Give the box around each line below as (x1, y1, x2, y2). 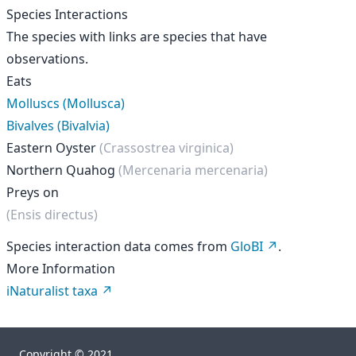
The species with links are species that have (6, 28, 267, 45)
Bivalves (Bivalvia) (6, 117, 110, 134)
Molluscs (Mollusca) (6, 95, 125, 112)
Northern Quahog (6, 161, 118, 179)
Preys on (6, 184, 59, 201)
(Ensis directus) (6, 206, 98, 223)
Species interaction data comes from (6, 238, 230, 255)
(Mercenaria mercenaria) (118, 161, 268, 179)
